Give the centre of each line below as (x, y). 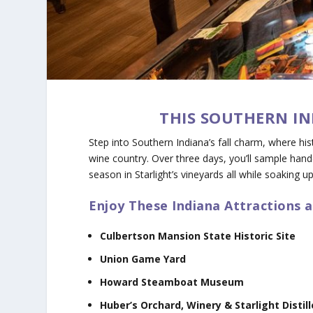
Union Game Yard (143, 259)
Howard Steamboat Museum (172, 282)
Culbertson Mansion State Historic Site (198, 236)
